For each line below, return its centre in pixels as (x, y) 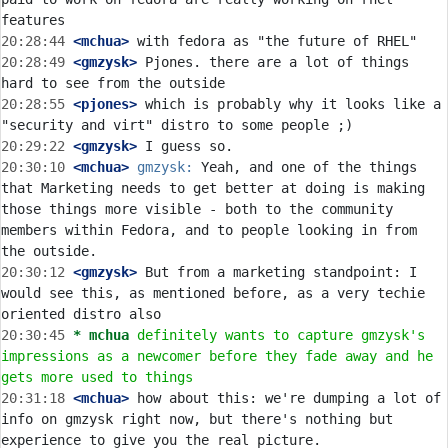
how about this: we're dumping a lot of (285, 398)
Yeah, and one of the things (305, 167)
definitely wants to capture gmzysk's (281, 335)
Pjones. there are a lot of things (273, 62)
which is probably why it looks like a (289, 104)
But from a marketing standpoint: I (277, 272)
